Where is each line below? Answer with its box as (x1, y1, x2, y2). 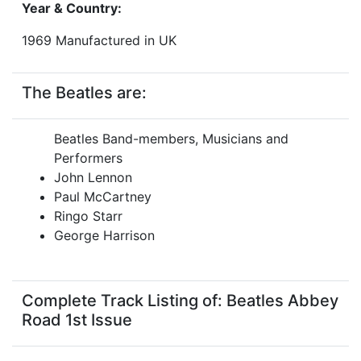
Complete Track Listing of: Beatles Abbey (22, 291, 338, 311)
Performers (54, 150, 122, 167)
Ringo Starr (54, 208, 122, 225)
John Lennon (54, 169, 132, 186)
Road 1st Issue (22, 310, 132, 330)
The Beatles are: (22, 83, 147, 103)
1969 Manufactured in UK (22, 32, 180, 49)
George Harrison (54, 227, 155, 244)
